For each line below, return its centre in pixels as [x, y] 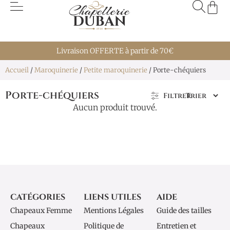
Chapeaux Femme [41, 210]
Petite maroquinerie [116, 70]
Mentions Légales [113, 210]
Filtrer [177, 96]
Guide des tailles [184, 210]
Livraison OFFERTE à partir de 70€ [115, 51]
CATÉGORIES [38, 197]
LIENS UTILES [112, 197]
